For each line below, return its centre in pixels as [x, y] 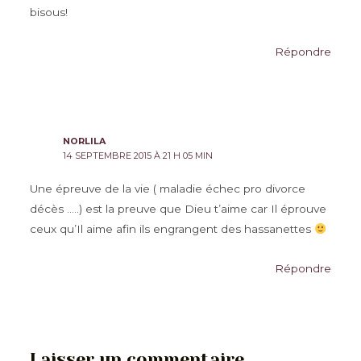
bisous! [48, 12]
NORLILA [85, 141]
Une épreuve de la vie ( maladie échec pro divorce [167, 188]
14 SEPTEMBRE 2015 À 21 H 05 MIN [138, 155]
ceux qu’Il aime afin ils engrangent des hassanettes [172, 228]
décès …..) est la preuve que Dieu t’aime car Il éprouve [178, 208]
